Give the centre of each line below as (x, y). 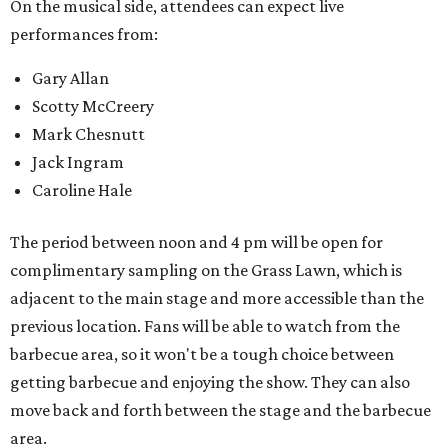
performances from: (84, 34)
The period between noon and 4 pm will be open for (196, 242)
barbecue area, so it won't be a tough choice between (202, 354)
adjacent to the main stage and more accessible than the (217, 298)
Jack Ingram (78, 162)
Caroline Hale (82, 190)
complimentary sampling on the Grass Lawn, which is (206, 270)
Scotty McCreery (93, 106)
